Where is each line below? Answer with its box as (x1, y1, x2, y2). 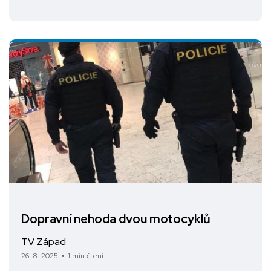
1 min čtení (68, 251, 103, 261)
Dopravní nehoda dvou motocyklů (21, 211, 211, 227)
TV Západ (21, 235, 66, 249)
